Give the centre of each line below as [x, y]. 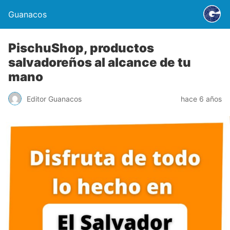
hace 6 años [201, 99]
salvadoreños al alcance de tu [100, 62]
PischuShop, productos [81, 48]
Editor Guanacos [54, 99]
